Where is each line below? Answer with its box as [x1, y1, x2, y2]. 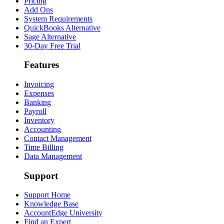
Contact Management [24, 133, 91, 142]
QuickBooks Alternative [24, 23, 100, 32]
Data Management [24, 151, 82, 160]
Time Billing [24, 142, 63, 151]
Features [24, 59, 59, 70]
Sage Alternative [24, 32, 76, 41]
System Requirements [24, 14, 92, 23]
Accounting [24, 124, 61, 133]
